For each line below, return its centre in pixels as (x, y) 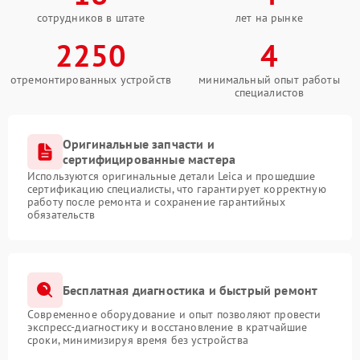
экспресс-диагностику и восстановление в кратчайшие (168, 327)
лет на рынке (269, 18)
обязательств (61, 215)
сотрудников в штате (91, 18)
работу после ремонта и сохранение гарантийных (156, 202)
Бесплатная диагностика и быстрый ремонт (190, 290)
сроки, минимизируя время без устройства (138, 340)
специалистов (269, 92)
